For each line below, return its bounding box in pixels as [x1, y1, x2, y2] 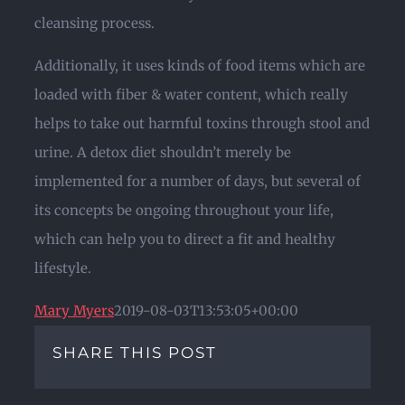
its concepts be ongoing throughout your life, [34, 202, 334, 219]
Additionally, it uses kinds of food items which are [34, 57, 365, 74]
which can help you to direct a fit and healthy [34, 231, 335, 248]
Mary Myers [34, 302, 114, 319]
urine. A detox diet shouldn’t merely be [34, 144, 291, 161]
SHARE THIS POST [52, 344, 217, 362]
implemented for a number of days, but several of [34, 173, 361, 190]
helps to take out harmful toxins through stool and [34, 115, 370, 132]
